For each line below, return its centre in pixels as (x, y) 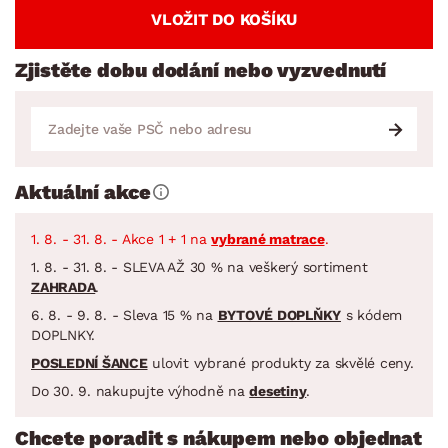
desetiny (278, 390)
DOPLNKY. (63, 334)
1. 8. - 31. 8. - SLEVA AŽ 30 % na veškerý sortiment (199, 266)
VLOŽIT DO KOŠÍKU (224, 19)
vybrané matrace (268, 238)
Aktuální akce (83, 191)
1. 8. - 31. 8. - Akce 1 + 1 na (121, 238)
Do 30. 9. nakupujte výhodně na (140, 390)
